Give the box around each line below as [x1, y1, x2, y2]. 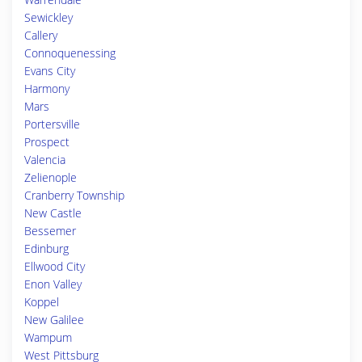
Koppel [24, 294, 59, 309]
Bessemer [24, 223, 76, 238]
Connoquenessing [24, 45, 116, 61]
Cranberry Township [24, 187, 124, 203]
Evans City [24, 63, 75, 78]
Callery [24, 27, 57, 43]
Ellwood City [24, 259, 85, 274]
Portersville [24, 116, 80, 132]
